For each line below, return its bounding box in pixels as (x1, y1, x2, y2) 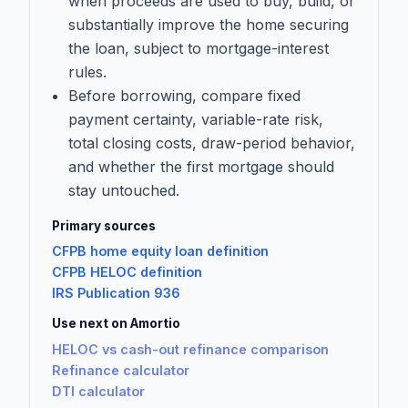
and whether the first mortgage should (67, 157, 334, 176)
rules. (67, 62, 107, 81)
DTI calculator (52, 382, 145, 399)
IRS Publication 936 (52, 285, 180, 301)
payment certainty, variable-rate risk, (67, 109, 323, 128)
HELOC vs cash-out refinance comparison (52, 341, 329, 357)
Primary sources (52, 218, 156, 233)
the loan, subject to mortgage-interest (67, 38, 329, 57)
